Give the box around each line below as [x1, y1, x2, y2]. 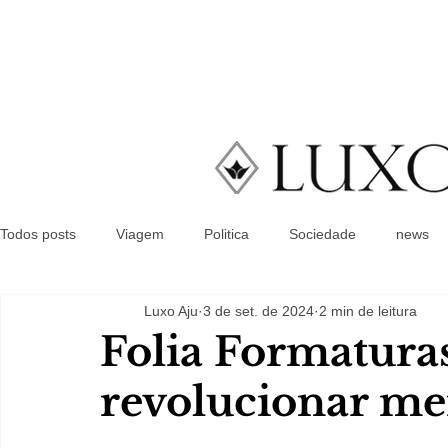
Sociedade [289, 225, 356, 242]
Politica [204, 225, 249, 242]
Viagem [116, 225, 164, 242]
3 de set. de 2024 [203, 302, 314, 319]
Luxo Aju [144, 302, 198, 319]
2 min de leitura [319, 302, 417, 319]
